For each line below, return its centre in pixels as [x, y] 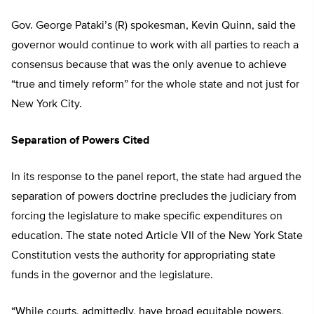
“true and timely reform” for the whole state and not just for [155, 85]
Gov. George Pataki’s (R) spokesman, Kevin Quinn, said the [153, 26]
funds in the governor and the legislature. [112, 276]
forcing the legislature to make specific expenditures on [147, 217]
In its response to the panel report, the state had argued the [156, 178]
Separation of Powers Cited [80, 141]
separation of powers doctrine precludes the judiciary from [154, 197]
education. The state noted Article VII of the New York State [157, 237]
